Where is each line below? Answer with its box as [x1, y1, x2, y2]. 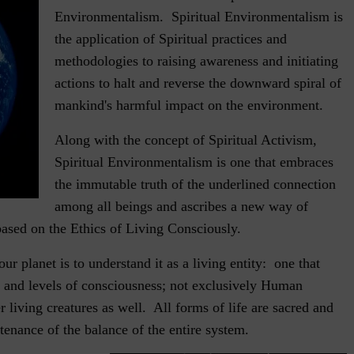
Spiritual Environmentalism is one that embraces [55, 154, 334, 171]
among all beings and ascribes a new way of [55, 198, 309, 215]
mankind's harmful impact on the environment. [55, 97, 324, 114]
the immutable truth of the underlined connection [55, 176, 337, 193]
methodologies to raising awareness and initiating [55, 53, 339, 70]
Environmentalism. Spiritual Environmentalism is [55, 9, 344, 25]
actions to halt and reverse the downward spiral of [55, 75, 342, 92]
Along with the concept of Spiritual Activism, [55, 132, 318, 149]
